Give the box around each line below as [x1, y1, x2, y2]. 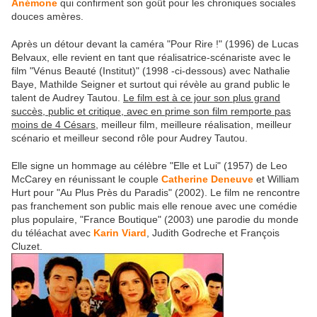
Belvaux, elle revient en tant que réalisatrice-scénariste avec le [11, 52, 291, 64]
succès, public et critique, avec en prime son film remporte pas [11, 105, 291, 117]
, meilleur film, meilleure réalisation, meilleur [96, 119, 292, 131]
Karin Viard [93, 227, 146, 239]
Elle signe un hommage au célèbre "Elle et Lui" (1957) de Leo [11, 160, 287, 172]
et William [253, 173, 299, 185]
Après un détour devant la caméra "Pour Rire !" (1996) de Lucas [11, 38, 299, 50]
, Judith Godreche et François [146, 227, 279, 239]
